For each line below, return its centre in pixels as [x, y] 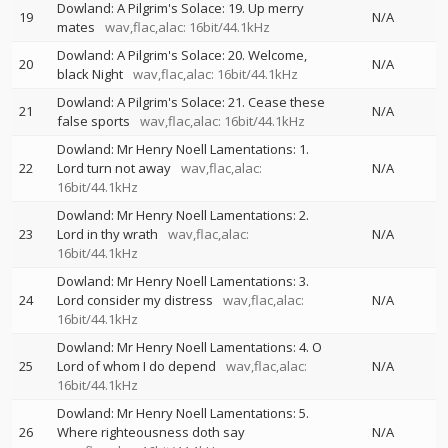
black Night [90, 74]
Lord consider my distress [135, 300]
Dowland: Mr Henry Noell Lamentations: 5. [183, 413]
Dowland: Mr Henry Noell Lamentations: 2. [183, 215]
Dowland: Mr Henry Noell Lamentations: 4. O [189, 347]
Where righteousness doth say [151, 432]
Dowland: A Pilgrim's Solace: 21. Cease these [191, 102]
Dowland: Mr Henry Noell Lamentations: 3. [183, 281]
